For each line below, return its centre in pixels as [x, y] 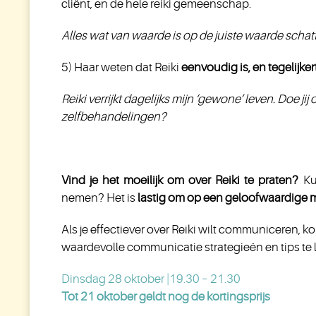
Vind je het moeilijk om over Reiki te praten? [180, 180]
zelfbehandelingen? [114, 117]
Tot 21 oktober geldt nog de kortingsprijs [166, 297]
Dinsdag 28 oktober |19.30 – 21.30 [151, 279]
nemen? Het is [98, 198]
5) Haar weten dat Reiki [121, 67]
